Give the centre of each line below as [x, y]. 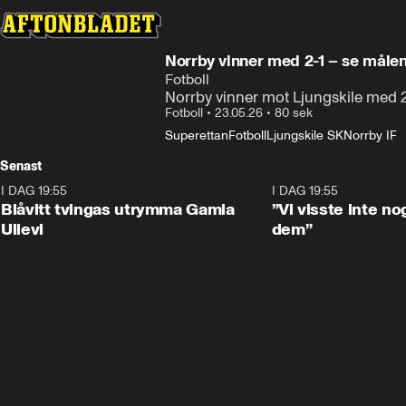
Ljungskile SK [305, 135]
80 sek [294, 113]
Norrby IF [370, 135]
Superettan [197, 135]
